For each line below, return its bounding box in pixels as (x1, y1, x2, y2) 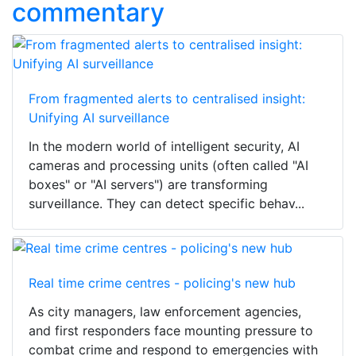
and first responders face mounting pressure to (29, 322, 313, 339)
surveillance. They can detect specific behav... (29, 195, 304, 212)
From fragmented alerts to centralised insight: (29, 91, 305, 107)
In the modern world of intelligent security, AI (29, 138, 300, 155)
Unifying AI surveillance (29, 110, 169, 126)
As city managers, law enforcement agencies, (29, 303, 301, 319)
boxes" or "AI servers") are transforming (29, 176, 268, 193)
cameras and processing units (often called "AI (29, 157, 308, 174)
